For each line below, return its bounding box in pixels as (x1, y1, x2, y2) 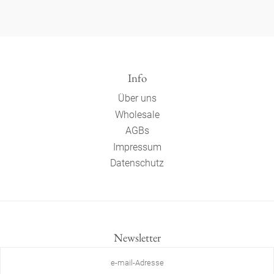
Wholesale (114, 108, 160, 120)
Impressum (113, 141, 161, 153)
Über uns (117, 92, 157, 105)
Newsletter (113, 230, 161, 246)
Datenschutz (110, 157, 164, 169)
